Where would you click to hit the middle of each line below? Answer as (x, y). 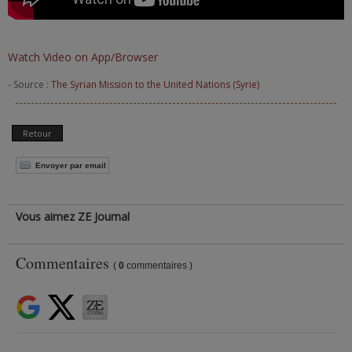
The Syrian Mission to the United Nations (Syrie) (155, 84)
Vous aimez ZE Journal (73, 216)
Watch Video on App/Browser (83, 57)
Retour (37, 133)
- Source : (29, 84)
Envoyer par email (71, 165)
